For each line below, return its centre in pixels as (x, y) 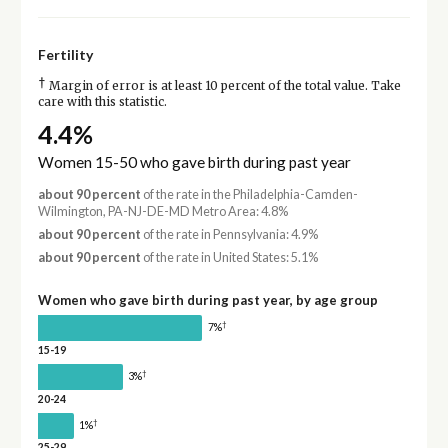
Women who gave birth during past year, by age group (207, 300)
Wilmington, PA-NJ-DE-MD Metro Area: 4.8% (162, 211)
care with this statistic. (102, 102)
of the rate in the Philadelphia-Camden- (249, 194)
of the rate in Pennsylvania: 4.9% (229, 234)
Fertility (65, 55)
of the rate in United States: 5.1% (229, 258)
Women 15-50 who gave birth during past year (194, 161)
